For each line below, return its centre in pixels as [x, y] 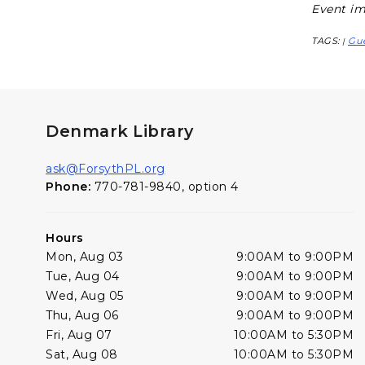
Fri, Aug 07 [79, 334]
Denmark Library [120, 131]
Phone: [70, 186]
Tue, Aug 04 [83, 276]
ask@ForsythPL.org [106, 168]
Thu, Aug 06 [82, 315]
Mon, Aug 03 [85, 256]
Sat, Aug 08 [82, 354]
